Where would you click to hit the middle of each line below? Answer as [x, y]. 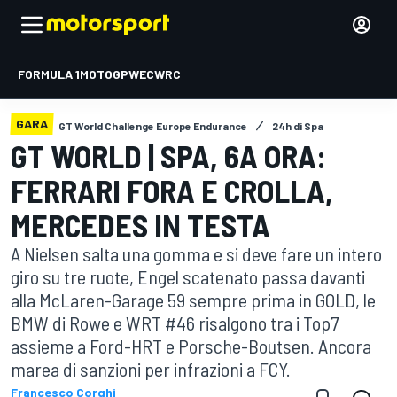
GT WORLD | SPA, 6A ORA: [168, 156]
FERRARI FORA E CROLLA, [172, 190]
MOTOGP [104, 74]
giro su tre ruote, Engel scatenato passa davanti [188, 276]
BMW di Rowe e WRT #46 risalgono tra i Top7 [175, 323]
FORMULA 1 [49, 74]
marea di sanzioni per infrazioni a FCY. [151, 369]
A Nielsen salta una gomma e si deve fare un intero [196, 253]
